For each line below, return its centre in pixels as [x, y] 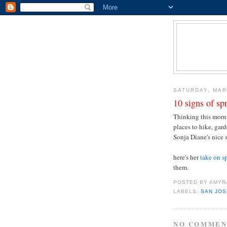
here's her [186, 157]
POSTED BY [192, 182]
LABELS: [187, 191]
